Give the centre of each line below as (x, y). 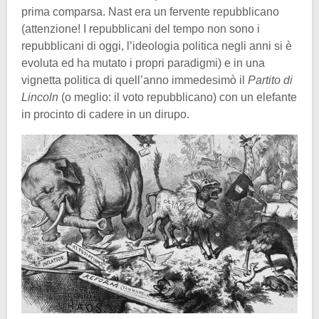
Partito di (270, 80)
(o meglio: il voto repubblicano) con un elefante (178, 97)
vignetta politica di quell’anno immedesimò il (135, 80)
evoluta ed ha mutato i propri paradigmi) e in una (143, 63)
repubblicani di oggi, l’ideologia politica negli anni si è (157, 46)
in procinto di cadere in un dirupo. (105, 114)
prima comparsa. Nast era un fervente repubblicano (150, 11)
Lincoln (40, 97)
